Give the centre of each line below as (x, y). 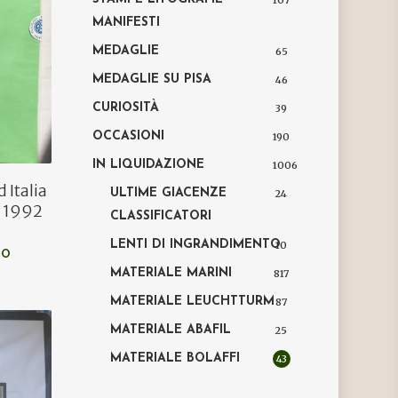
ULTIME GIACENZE (169, 193)
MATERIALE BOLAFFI (175, 358)
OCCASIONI (129, 136)
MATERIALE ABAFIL (171, 330)
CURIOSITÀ (126, 108)
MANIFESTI (127, 23)
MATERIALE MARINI (171, 273)
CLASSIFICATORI (161, 216)
